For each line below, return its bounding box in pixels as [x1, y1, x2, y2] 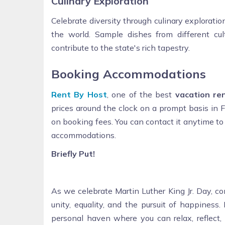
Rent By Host [51, 89, 107, 99]
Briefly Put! [51, 148, 95, 159]
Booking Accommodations [51, 66, 206, 81]
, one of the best [106, 89, 175, 99]
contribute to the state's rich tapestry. [51, 42, 190, 53]
